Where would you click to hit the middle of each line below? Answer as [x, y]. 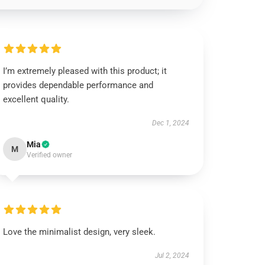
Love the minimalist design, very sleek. [80, 232]
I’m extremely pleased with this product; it [85, 71]
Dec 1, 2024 [170, 123]
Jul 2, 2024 [172, 256]
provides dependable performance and [78, 85]
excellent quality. [36, 99]
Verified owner [50, 155]
